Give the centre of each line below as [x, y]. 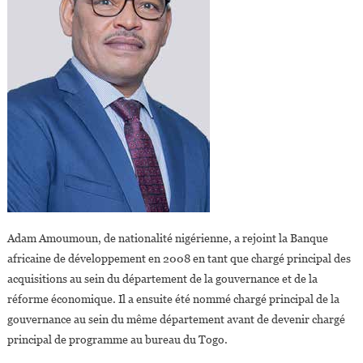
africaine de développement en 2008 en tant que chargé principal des [179, 259]
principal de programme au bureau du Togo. [117, 340]
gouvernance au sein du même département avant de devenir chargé [176, 320]
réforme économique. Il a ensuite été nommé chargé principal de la [173, 299]
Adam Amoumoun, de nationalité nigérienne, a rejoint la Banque [167, 239]
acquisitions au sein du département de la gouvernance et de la [162, 279]
